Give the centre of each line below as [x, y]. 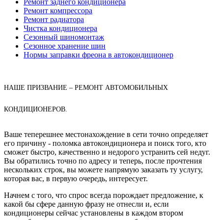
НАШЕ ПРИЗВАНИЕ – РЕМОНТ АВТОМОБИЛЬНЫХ [86, 87]
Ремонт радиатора [54, 19]
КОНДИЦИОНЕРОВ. [36, 109]
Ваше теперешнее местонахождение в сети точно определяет [106, 134]
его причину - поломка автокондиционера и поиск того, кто [105, 143]
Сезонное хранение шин [65, 46]
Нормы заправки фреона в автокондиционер [98, 55]
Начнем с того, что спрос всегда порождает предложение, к [104, 195]
